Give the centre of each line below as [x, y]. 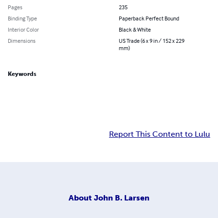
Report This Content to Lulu [160, 134]
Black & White [135, 30]
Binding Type [22, 18]
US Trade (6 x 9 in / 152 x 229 [152, 41]
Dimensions [22, 41]
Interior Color [23, 30]
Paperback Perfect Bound [149, 18]
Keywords [22, 74]
